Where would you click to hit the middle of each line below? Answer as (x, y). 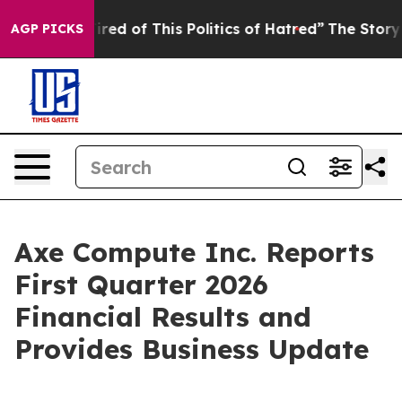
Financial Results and (163, 317)
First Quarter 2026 (141, 284)
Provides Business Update (192, 349)
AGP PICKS (47, 29)
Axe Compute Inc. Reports (194, 252)
